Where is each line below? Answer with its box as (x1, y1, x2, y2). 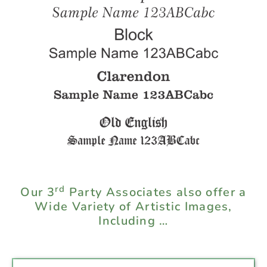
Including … (98, 213, 169, 229)
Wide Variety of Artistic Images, (35, 198, 232, 215)
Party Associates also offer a (65, 184, 247, 201)
